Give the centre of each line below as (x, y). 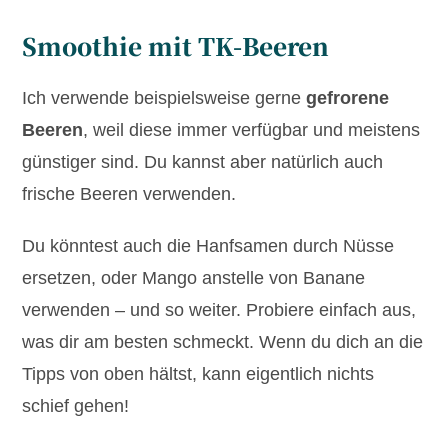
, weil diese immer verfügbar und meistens (252, 130)
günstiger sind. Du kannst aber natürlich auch (203, 162)
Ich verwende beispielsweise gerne (164, 98)
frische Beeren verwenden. (129, 194)
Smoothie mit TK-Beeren (176, 46)
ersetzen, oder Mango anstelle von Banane (194, 278)
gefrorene (348, 98)
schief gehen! (76, 406)
